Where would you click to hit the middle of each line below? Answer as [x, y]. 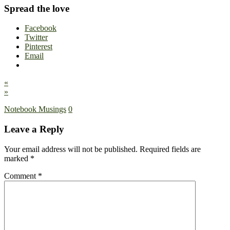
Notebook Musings [35, 109]
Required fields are [170, 149]
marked [17, 158]
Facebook [41, 28]
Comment [21, 176]
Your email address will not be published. [71, 149]
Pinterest [39, 47]
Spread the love [37, 8]
